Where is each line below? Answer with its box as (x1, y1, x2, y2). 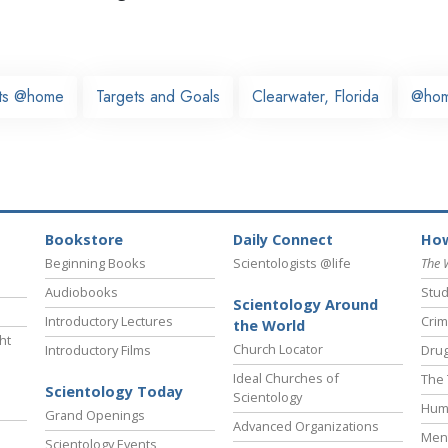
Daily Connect (233, 230, 333, 250)
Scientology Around (233, 295, 378, 315)
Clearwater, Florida (252, 84, 379, 108)
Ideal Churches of (233, 369, 339, 388)
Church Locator (233, 340, 323, 359)
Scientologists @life (233, 254, 351, 273)
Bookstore (45, 230, 123, 250)
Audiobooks (45, 283, 118, 302)
